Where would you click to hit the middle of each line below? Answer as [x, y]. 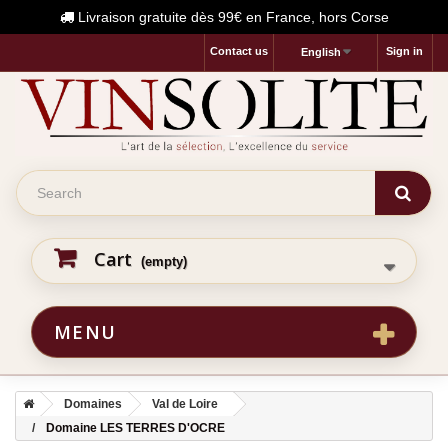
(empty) [164, 261]
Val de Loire [185, 403]
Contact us [238, 51]
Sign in [404, 51]
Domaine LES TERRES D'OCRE [135, 427]
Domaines [93, 403]
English [320, 52]
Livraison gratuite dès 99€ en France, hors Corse [231, 17]
